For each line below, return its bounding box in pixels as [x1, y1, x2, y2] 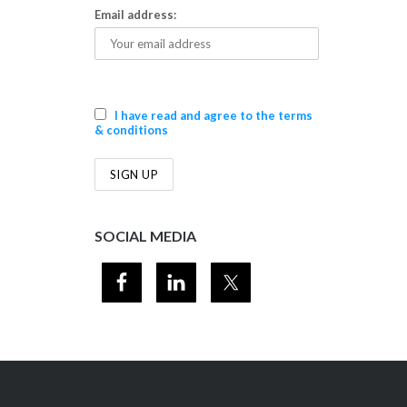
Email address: [94, 7, 176, 23]
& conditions [94, 122, 168, 137]
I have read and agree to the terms [114, 107, 313, 123]
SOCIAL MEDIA [94, 227, 196, 245]
